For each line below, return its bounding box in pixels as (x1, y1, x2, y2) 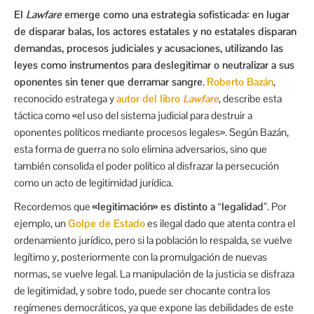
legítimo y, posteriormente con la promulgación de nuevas (14, 250, 267, 264)
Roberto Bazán (207, 74, 273, 88)
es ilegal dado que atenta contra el (145, 216, 295, 230)
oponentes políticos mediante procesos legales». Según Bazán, (14, 125, 289, 139)
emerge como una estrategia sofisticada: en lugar (62, 7, 289, 21)
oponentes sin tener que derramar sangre (14, 74, 203, 88)
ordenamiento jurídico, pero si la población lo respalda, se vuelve (14, 233, 292, 247)
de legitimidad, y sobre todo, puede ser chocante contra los (14, 283, 271, 297)
